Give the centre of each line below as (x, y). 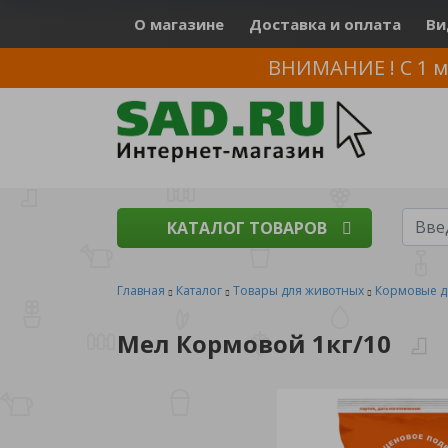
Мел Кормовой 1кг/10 (254, 343)
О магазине (179, 24)
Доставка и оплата (325, 24)
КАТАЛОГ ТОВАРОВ (247, 228)
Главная (141, 290)
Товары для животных (298, 290)
